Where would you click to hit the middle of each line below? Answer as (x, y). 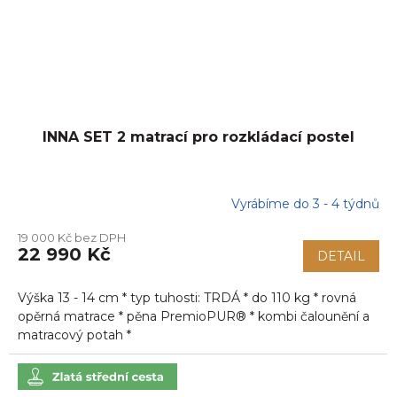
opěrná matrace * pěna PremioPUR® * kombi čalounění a (194, 316)
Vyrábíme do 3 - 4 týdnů (305, 204)
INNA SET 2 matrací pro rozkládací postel (198, 136)
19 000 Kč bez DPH (72, 237)
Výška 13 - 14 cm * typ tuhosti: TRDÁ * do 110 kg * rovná (187, 297)
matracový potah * (74, 335)
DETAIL (341, 256)
